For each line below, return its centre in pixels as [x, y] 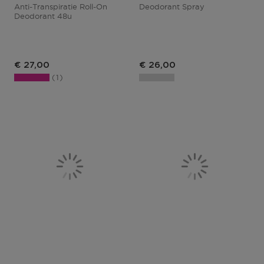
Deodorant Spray [172, 6]
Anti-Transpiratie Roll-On [61, 6]
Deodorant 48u [43, 16]
